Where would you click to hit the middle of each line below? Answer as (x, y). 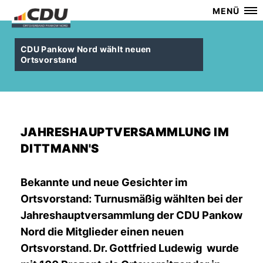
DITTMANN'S (60, 149)
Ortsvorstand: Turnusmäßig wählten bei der (131, 199)
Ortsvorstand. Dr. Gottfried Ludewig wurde (130, 248)
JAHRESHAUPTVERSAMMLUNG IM (125, 132)
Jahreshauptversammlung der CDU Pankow (131, 215)
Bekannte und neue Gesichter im (104, 182)
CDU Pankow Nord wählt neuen (86, 49)
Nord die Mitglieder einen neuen (102, 232)
